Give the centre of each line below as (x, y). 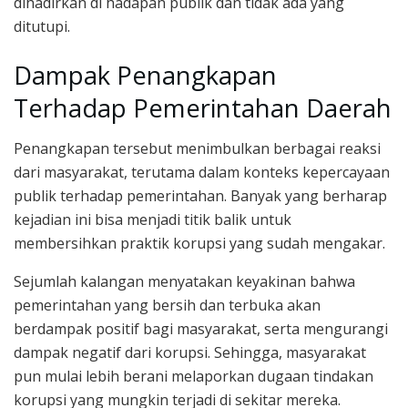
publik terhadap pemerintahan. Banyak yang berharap (200, 196)
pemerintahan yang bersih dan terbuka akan (167, 306)
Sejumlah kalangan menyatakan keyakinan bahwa (184, 282)
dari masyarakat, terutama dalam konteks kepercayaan (202, 173)
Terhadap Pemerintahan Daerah (203, 107)
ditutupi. (42, 27)
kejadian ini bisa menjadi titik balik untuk (153, 220)
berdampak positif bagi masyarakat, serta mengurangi (201, 329)
